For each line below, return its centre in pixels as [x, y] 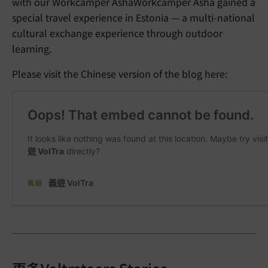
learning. [32, 48]
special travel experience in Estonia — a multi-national [133, 17]
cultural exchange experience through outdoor [117, 33]
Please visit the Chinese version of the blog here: [120, 74]
